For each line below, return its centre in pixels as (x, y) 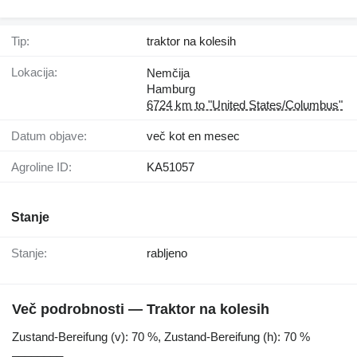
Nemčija (168, 73)
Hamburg (171, 89)
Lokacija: (37, 73)
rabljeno (167, 253)
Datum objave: (53, 136)
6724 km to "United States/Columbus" (245, 105)
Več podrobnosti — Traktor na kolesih (141, 310)
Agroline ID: (45, 167)
